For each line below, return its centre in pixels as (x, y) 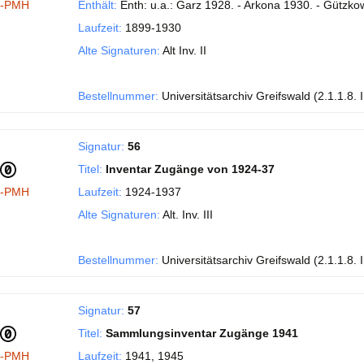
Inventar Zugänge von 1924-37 (190, 169)
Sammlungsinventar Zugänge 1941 (202, 333)
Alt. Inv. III (186, 214)
